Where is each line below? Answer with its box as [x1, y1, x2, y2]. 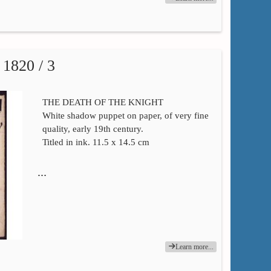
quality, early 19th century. [42, 123, 143, 134]
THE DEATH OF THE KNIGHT [42, 97, 163, 107]
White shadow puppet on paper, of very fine [42, 110, 209, 120]
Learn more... [175, 243, 214, 252]
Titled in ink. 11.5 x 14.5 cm [42, 137, 149, 147]
